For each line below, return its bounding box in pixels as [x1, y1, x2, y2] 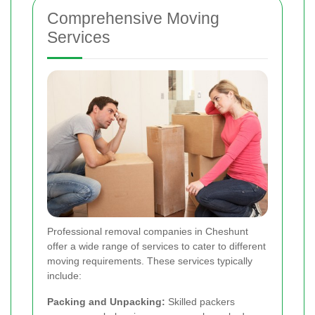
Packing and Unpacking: [47, 295, 165, 307]
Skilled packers [165, 295, 235, 307]
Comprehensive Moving [47, 8, 219, 27]
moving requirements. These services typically [47, 255, 252, 266]
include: [47, 269, 82, 281]
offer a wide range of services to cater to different [47, 240, 266, 252]
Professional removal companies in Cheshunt [47, 225, 248, 237]
